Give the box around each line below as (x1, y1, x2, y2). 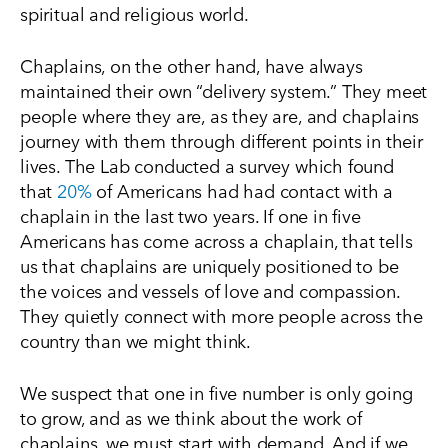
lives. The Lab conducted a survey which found (20, 152, 394, 178)
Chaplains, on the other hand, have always (20, 52, 363, 78)
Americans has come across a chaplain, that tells (20, 227, 413, 253)
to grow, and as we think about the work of (20, 404, 362, 430)
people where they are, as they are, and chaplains (20, 102, 420, 128)
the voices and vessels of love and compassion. (20, 277, 400, 303)
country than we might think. (20, 327, 251, 353)
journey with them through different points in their (20, 127, 423, 153)
